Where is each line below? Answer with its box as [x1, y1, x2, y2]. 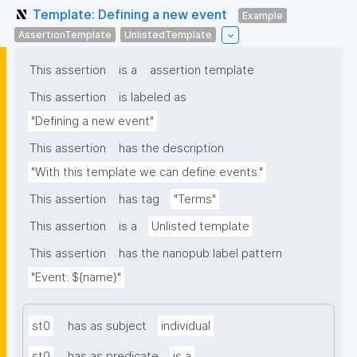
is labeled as [119, 90, 186, 105]
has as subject [68, 319, 147, 334]
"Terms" [174, 192, 216, 207]
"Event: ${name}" [31, 270, 121, 285]
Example [242, 9, 283, 22]
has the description [119, 141, 224, 156]
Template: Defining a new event [33, 6, 227, 22]
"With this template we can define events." [31, 165, 263, 180]
